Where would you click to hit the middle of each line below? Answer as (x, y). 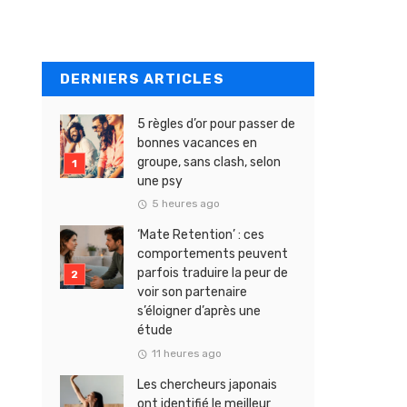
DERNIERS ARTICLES (142, 79)
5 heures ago (185, 204)
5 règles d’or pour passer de (216, 124)
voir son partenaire (192, 293)
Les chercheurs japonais (207, 385)
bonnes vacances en (197, 143)
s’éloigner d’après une (199, 312)
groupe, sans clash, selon (209, 162)
